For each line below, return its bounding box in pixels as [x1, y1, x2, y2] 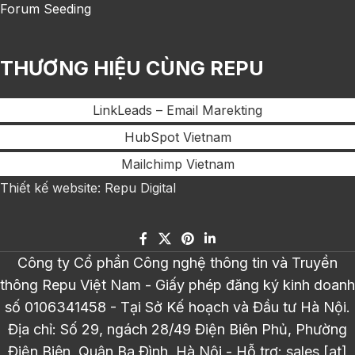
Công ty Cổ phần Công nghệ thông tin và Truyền [17, 254, 338, 271]
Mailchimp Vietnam [120, 155, 235, 172]
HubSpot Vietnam [124, 128, 231, 145]
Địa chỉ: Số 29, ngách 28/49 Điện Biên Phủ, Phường [8, 321, 347, 338]
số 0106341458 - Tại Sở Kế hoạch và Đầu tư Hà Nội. [5, 299, 350, 315]
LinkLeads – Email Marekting [93, 101, 262, 118]
